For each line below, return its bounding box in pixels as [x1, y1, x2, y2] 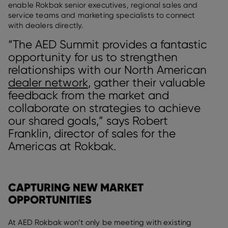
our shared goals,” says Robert [8, 114, 168, 128]
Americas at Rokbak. [8, 139, 116, 153]
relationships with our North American [8, 63, 207, 77]
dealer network [8, 76, 88, 90]
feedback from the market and [8, 89, 169, 102]
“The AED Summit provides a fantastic [8, 38, 207, 51]
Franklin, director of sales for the [8, 127, 176, 140]
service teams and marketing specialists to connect [8, 11, 195, 20]
